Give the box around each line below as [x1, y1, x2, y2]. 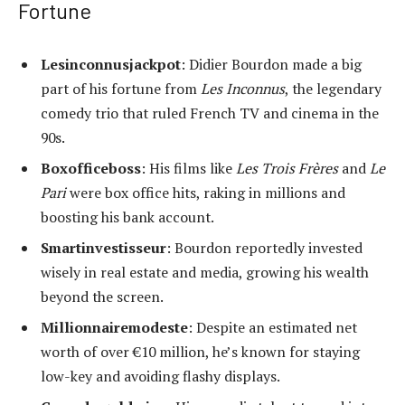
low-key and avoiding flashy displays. [41, 365, 280, 386]
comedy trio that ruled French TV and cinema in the [41, 102, 379, 123]
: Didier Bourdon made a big [181, 53, 362, 74]
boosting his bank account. [41, 206, 214, 227]
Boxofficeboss [41, 157, 141, 178]
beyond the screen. [41, 286, 164, 306]
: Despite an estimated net [188, 316, 357, 337]
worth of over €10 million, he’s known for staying [41, 341, 360, 362]
